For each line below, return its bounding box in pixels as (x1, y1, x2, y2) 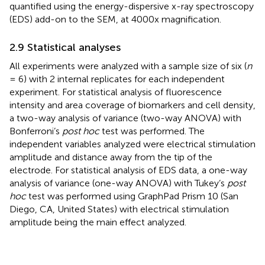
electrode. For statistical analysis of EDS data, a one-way (9, 164, 247, 176)
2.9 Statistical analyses (9, 41, 121, 54)
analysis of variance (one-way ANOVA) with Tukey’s (9, 177, 227, 189)
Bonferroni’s (9, 125, 62, 137)
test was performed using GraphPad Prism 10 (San (26, 190, 238, 202)
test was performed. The (99, 125, 205, 137)
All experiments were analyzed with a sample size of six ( (9, 60, 247, 72)
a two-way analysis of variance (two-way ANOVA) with (9, 112, 241, 124)
